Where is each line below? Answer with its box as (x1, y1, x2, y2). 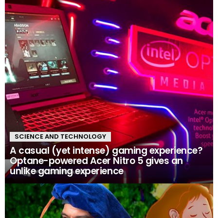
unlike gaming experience (10, 164, 124, 178)
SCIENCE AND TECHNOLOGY (15, 132, 106, 142)
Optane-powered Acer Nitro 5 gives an (10, 154, 183, 168)
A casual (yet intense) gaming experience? (10, 144, 203, 158)
